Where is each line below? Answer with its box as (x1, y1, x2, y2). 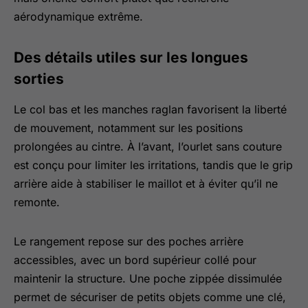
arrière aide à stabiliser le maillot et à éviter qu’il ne (14, 177, 278, 190)
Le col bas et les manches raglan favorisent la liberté (14, 102, 287, 116)
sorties (14, 70, 64, 87)
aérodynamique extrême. (14, 10, 143, 23)
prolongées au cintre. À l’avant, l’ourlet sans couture (14, 140, 282, 153)
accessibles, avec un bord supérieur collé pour (14, 253, 256, 267)
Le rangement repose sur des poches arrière (14, 234, 243, 248)
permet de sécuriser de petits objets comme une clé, (14, 290, 286, 304)
